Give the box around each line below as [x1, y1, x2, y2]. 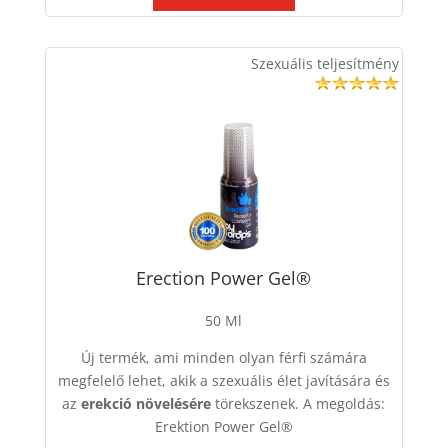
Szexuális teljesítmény [250, 53, 399, 73]
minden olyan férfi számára [182, 347, 367, 367]
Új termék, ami [80, 347, 183, 367]
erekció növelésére [81, 393, 212, 413]
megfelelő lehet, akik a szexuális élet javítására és [57, 370, 390, 390]
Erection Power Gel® [136, 265, 312, 290]
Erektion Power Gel [154, 416, 281, 436]
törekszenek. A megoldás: [211, 393, 386, 413]
